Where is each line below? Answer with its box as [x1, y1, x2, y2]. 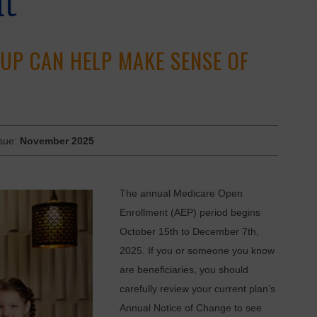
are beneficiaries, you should [119, 265, 248, 276]
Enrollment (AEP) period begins [119, 207, 260, 219]
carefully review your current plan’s [119, 284, 275, 295]
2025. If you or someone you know [119, 246, 275, 257]
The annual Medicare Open [119, 188, 243, 200]
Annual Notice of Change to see [119, 303, 262, 314]
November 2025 [20, 135, 95, 146]
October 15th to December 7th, [119, 226, 259, 238]
